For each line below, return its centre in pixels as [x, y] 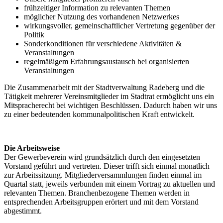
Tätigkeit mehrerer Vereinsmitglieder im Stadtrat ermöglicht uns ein [109, 96]
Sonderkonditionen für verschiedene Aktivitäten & [103, 43]
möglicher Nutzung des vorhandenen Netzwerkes [102, 16]
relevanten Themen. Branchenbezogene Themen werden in [97, 193]
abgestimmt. [23, 211]
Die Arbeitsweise [32, 148]
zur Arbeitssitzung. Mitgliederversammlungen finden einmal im [103, 175]
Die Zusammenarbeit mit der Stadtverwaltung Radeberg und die [104, 87]
